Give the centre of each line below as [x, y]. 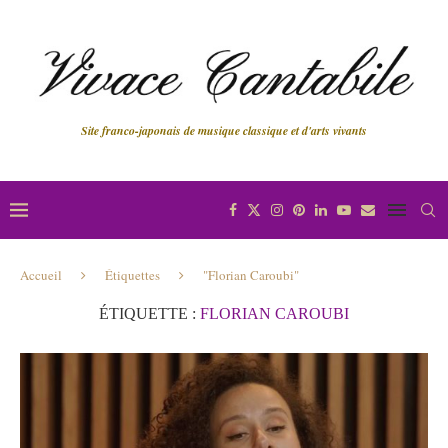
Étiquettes [132, 274]
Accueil [41, 274]
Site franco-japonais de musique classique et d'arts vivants [224, 130]
